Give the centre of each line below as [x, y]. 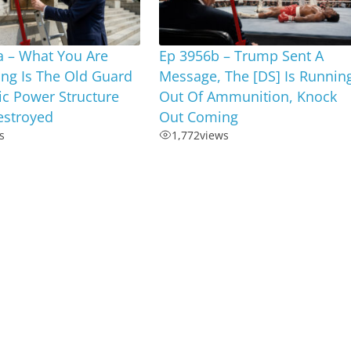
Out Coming [199, 116]
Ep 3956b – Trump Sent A [242, 55]
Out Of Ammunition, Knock [248, 96]
